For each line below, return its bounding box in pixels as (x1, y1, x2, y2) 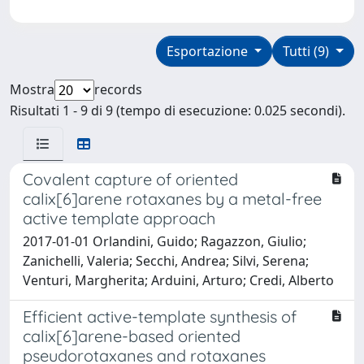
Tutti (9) (283, 41, 333, 60)
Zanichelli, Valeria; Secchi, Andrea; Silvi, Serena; (23, 251, 309, 270)
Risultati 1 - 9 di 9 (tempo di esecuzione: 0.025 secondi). (10, 101, 345, 119)
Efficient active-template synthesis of (23, 305, 297, 327)
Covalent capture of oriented (23, 168, 238, 189)
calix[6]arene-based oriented (23, 325, 240, 346)
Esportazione (166, 41, 251, 60)
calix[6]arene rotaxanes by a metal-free (23, 188, 322, 209)
